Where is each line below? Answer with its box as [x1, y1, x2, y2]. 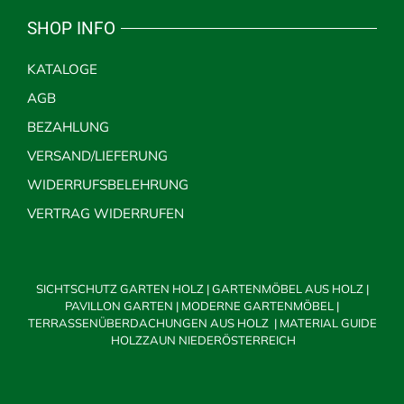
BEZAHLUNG [26, 118, 109, 136]
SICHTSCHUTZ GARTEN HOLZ [35, 281, 207, 297]
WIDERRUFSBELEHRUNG [26, 176, 188, 194]
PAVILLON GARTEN [65, 298, 176, 314]
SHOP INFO [26, 18, 115, 40]
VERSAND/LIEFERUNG [26, 147, 168, 165]
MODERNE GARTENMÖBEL [181, 298, 336, 314]
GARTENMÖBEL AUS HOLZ [211, 281, 366, 297]
